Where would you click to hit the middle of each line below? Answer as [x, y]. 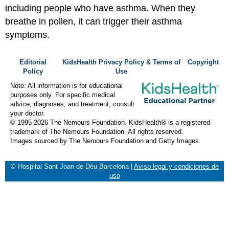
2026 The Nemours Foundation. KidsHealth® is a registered [122, 123]
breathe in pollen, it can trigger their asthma [94, 21]
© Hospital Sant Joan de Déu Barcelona [71, 167]
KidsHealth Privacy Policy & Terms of [122, 62]
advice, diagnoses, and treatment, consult [72, 104]
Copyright [203, 62]
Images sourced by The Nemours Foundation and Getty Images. [106, 141]
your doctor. [28, 113]
